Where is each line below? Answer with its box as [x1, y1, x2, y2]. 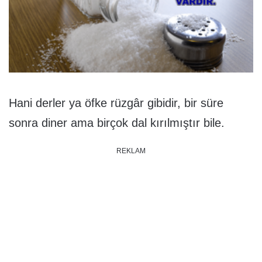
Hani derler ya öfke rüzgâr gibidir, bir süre [9, 96, 223, 109]
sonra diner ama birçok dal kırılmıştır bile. [9, 116, 225, 129]
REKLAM [116, 146, 146, 155]
